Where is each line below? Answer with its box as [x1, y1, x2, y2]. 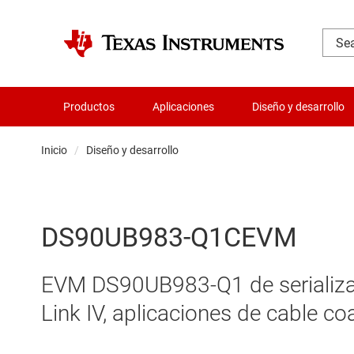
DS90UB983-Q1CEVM [41, 221, 297, 254]
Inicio [41, 144, 67, 156]
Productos [63, 100, 115, 113]
